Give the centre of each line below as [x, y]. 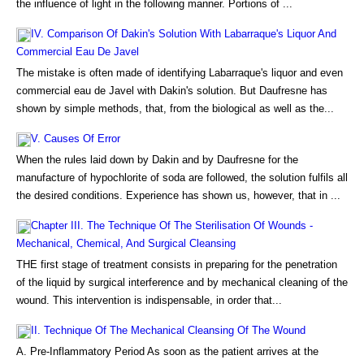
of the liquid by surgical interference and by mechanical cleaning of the [182, 282]
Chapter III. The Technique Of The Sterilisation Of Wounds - [172, 225]
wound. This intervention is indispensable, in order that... [149, 300]
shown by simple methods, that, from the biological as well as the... [175, 108]
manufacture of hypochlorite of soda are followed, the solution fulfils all [182, 178]
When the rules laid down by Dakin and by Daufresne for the [157, 160]
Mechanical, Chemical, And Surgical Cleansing [126, 243]
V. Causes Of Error [76, 139]
